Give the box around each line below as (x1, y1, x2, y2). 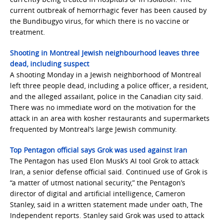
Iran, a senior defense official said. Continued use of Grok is (10, 167, 208, 176)
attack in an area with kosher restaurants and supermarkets (10, 113, 210, 123)
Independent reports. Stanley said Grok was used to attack (10, 211, 204, 220)
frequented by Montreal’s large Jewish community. (10, 124, 177, 134)
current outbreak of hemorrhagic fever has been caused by (10, 5, 207, 15)
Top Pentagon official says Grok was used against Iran (10, 145, 187, 155)
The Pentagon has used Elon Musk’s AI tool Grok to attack (10, 156, 199, 166)
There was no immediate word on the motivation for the (10, 103, 196, 112)
